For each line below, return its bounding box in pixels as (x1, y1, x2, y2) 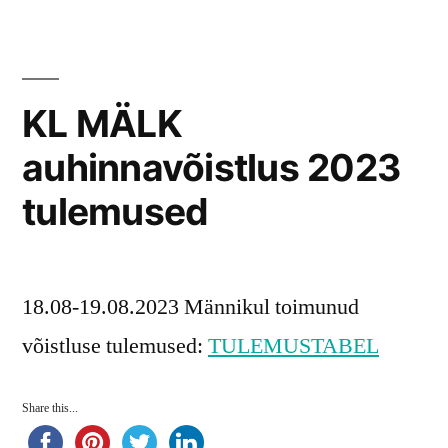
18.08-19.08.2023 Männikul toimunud (22, 293, 359, 322)
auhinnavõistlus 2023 (22, 145, 401, 191)
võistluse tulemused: (22, 332, 208, 361)
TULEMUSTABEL (208, 332, 379, 361)
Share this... (22, 401, 78, 417)
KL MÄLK (22, 101, 182, 147)
